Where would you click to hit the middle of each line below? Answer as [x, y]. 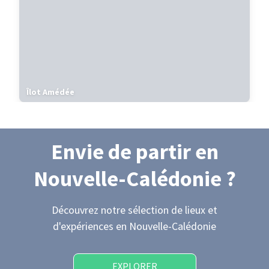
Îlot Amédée [50, 92]
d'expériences [84, 226]
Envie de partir [123, 152]
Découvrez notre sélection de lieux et [134, 210]
